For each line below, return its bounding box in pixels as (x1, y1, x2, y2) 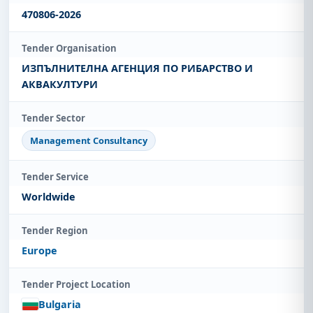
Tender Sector (22, 112, 85, 125)
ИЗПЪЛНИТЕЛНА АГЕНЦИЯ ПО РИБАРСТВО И (22, 61, 253, 75)
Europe (22, 243, 57, 257)
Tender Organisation (22, 42, 117, 55)
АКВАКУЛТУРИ (22, 78, 98, 92)
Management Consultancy (30, 134, 148, 147)
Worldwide (22, 189, 75, 203)
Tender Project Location (22, 277, 131, 291)
